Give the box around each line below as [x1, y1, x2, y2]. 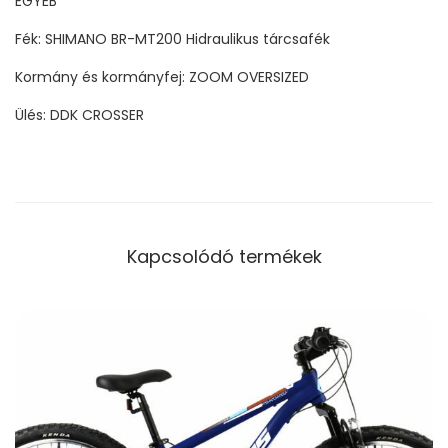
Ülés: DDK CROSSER [15, 104, 144, 125]
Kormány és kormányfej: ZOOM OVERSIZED [15, 66, 309, 87]
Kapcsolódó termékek [126, 243, 322, 269]
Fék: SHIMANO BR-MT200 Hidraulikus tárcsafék [15, 28, 330, 49]
